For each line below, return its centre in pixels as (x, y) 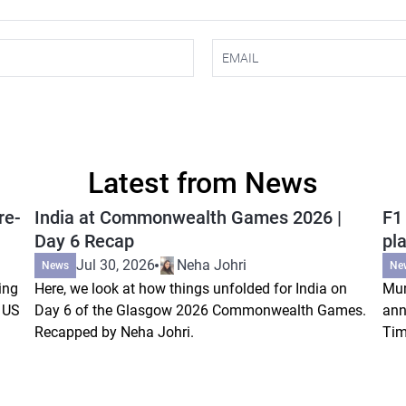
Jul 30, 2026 (115, 265)
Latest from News (203, 183)
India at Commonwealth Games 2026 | (188, 217)
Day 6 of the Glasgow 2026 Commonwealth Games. (200, 310)
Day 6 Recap (84, 241)
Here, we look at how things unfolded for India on (190, 288)
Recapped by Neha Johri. (114, 332)
